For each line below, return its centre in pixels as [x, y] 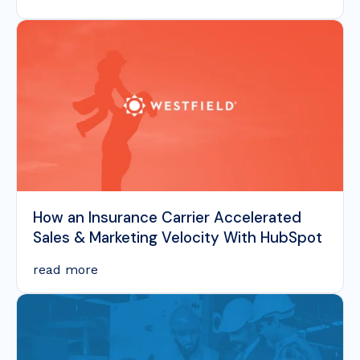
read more [65, 269]
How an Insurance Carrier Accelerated [167, 217]
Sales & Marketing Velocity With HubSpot [178, 237]
